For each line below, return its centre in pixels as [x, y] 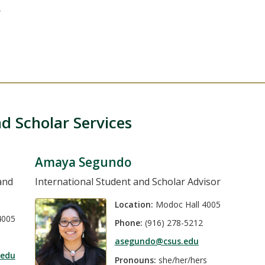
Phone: [128, 222]
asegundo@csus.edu [156, 241]
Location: [134, 204]
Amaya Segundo [83, 162]
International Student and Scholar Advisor [127, 181]
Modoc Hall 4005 [187, 204]
